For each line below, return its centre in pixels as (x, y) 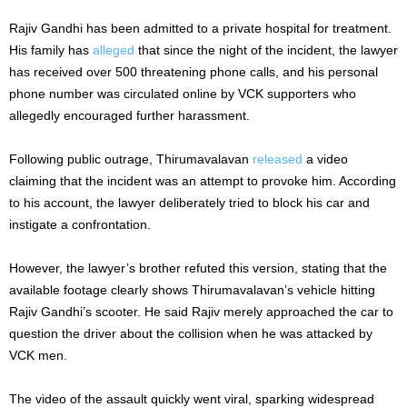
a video (325, 159)
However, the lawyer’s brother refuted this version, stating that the (198, 268)
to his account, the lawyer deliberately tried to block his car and (189, 202)
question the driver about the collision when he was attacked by (191, 333)
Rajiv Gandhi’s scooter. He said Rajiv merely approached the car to (201, 311)
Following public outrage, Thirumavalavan (131, 159)
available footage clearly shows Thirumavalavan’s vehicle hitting (192, 289)
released (278, 159)
